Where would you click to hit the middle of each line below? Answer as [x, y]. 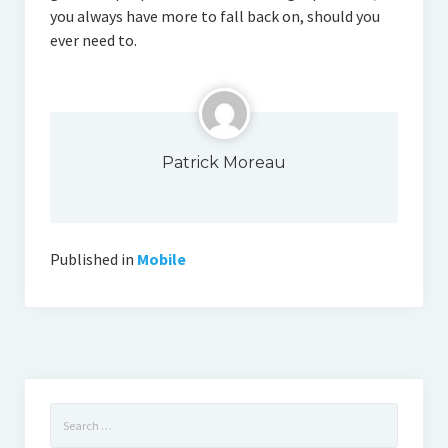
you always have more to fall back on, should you [214, 16]
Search [70, 414]
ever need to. [93, 40]
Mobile [161, 259]
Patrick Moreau [224, 162]
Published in [91, 259]
